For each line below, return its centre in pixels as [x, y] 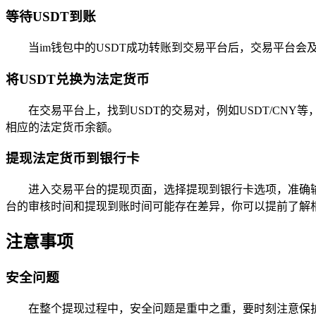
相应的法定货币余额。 [62, 127]
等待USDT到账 [51, 17]
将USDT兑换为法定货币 [78, 79]
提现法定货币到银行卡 [73, 159]
